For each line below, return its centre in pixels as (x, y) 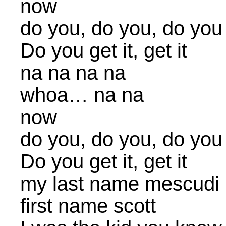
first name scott (88, 206)
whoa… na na (82, 95)
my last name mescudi (120, 184)
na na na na (73, 73)
